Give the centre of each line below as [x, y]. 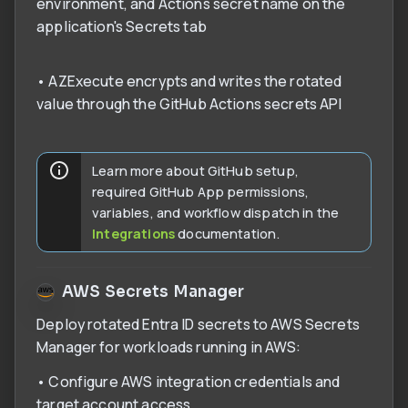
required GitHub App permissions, [201, 191]
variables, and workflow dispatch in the [216, 212]
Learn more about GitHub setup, [195, 170]
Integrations [134, 233]
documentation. [228, 233]
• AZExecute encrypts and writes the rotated [189, 81]
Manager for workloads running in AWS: [169, 347]
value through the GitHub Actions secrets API [189, 103]
